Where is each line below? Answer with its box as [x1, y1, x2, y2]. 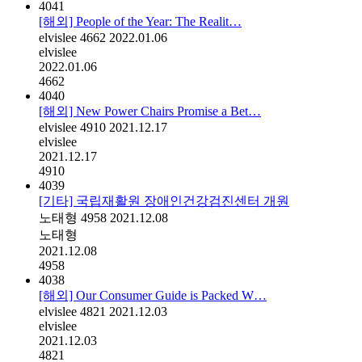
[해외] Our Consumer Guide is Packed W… [39, 288, 267, 302]
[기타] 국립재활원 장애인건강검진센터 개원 [39, 194, 289, 208]
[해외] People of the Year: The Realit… [39, 15, 242, 28]
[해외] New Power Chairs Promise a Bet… [39, 104, 261, 118]
